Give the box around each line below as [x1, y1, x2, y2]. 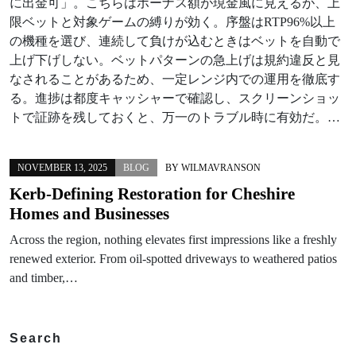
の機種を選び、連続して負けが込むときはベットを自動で [10, 33, 340, 48]
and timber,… [10, 270, 78, 284]
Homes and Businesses [10, 203, 169, 223]
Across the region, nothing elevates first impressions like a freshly [10, 232, 337, 246]
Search [10, 331, 62, 345]
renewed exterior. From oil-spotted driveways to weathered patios [10, 251, 337, 265]
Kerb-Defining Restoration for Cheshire [10, 184, 295, 203]
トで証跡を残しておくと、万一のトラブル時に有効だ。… [10, 110, 340, 124]
